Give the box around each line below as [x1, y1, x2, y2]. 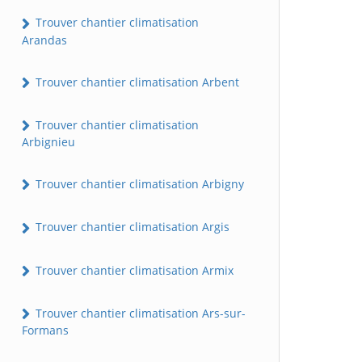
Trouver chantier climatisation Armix [32, 262, 234, 278]
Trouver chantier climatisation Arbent [32, 74, 239, 90]
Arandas [22, 32, 67, 48]
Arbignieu [22, 134, 75, 150]
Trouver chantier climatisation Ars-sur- [32, 305, 246, 321]
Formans [22, 322, 69, 339]
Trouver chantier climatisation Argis [32, 219, 229, 235]
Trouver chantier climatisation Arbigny [32, 176, 244, 192]
